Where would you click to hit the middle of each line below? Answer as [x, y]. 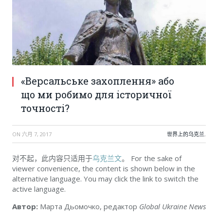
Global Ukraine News [173, 207]
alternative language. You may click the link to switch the [105, 179]
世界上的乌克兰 [186, 134]
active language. [39, 189]
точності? [45, 108]
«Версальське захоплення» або [98, 81]
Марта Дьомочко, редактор [89, 207]
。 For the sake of [152, 158]
